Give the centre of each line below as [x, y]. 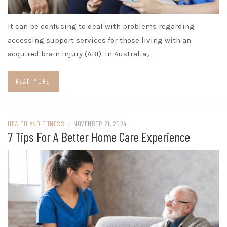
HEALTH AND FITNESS [36, 123]
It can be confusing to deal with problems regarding [101, 26]
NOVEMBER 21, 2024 [100, 123]
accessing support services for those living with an [99, 40]
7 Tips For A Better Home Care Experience [99, 136]
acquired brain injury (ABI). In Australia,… [80, 53]
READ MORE [33, 81]
